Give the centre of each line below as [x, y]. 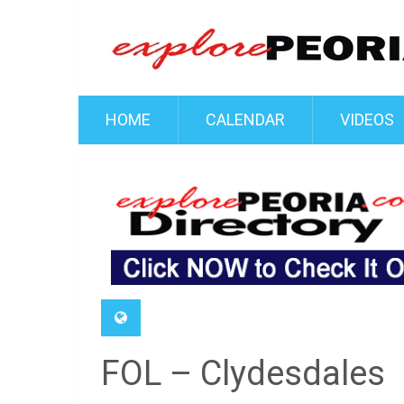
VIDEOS [367, 119]
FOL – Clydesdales [243, 374]
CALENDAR [245, 119]
